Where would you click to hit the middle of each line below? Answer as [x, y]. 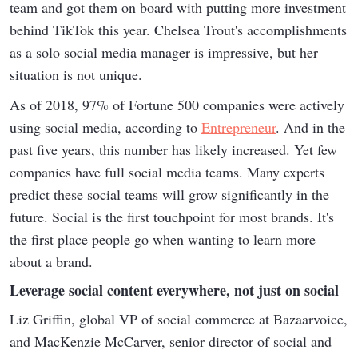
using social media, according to [105, 127]
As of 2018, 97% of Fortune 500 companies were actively [177, 105]
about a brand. [51, 261]
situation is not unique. [76, 74]
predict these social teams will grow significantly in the [169, 194]
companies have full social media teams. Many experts [167, 172]
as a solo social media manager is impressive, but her [164, 52]
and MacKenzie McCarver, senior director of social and [171, 341]
